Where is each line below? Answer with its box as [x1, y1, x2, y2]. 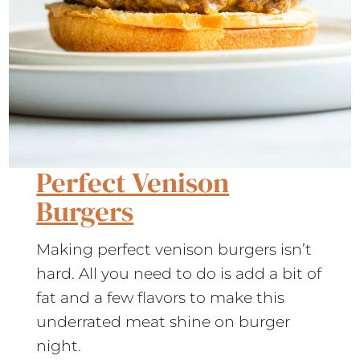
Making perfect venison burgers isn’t [36, 240, 313, 260]
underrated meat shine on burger [36, 313, 291, 332]
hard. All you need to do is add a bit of [36, 264, 322, 284]
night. [36, 337, 82, 356]
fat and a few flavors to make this [36, 288, 285, 308]
